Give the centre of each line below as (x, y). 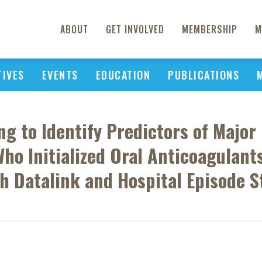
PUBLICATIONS (204, 75)
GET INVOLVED (135, 29)
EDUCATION (123, 75)
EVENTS (60, 75)
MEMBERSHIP (210, 29)
